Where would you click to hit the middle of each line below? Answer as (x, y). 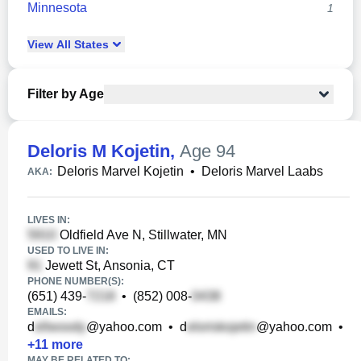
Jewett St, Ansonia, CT (108, 266)
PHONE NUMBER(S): (76, 281)
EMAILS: (47, 312)
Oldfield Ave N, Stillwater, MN (142, 235)
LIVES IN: (49, 220)
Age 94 (207, 151)
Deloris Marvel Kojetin (120, 171)
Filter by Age (66, 94)
